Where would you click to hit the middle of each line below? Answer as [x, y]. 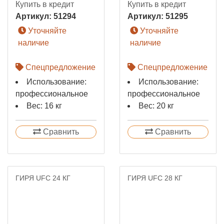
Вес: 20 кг [156, 106]
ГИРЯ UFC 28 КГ [155, 178]
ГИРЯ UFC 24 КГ [43, 178]
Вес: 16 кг [44, 106]
